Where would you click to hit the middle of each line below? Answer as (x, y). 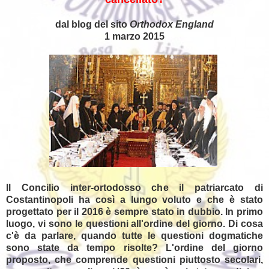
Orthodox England (172, 24)
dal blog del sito (92, 24)
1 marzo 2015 (134, 36)
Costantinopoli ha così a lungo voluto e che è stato (134, 199)
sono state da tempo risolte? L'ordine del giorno (134, 247)
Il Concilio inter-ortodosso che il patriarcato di (134, 187)
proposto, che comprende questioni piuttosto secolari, (134, 259)
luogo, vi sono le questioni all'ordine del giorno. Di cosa (134, 223)
